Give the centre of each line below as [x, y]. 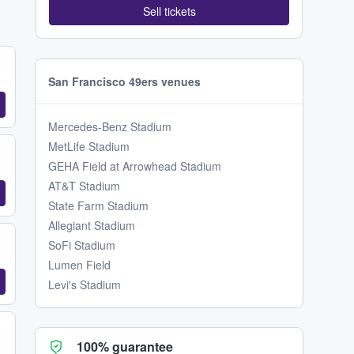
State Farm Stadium [98, 206]
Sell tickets [169, 11]
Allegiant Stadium [92, 226]
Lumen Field [79, 265]
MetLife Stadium [89, 147]
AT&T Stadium [84, 186]
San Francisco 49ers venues [124, 82]
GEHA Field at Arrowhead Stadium [135, 166]
